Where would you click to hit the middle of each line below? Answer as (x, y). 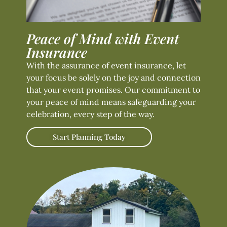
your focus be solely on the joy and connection (113, 77)
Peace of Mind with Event (103, 38)
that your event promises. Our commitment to (113, 89)
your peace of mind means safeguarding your (111, 102)
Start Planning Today (89, 137)
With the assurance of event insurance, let (106, 65)
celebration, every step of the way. (90, 114)
